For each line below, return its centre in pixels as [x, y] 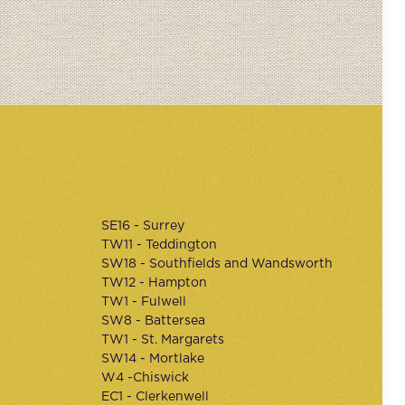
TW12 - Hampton [155, 283]
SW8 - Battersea [154, 321]
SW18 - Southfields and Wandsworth [217, 264]
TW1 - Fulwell [144, 302]
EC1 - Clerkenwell [155, 397]
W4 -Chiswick [146, 378]
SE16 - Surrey [143, 226]
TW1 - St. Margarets [163, 340]
